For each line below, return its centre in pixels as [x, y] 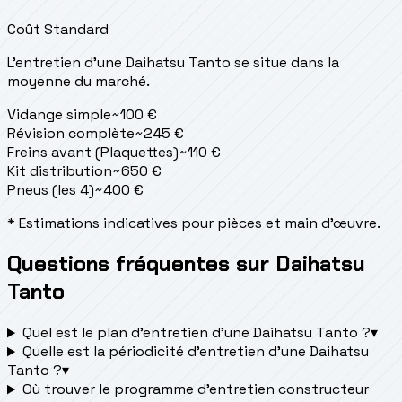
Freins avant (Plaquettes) [93, 152]
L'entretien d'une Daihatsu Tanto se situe [147, 62]
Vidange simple [59, 114]
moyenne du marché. [79, 81]
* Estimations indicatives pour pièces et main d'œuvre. [194, 223]
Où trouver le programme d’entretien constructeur [195, 389]
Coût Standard [58, 29]
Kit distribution [60, 170]
